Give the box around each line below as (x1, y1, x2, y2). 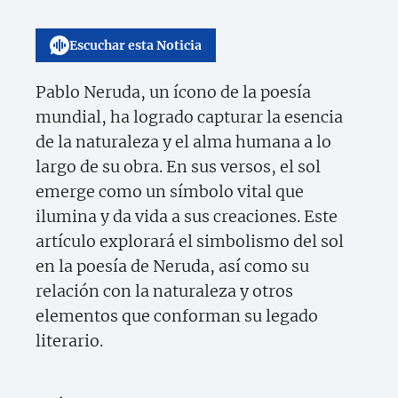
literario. (36, 330, 103, 352)
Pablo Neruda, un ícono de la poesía (36, 82, 311, 103)
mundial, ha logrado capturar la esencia (36, 107, 343, 128)
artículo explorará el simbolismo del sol (36, 231, 344, 252)
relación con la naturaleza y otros (36, 281, 293, 302)
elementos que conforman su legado (36, 306, 318, 327)
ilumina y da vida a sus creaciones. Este (36, 206, 338, 227)
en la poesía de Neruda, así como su (36, 256, 309, 277)
